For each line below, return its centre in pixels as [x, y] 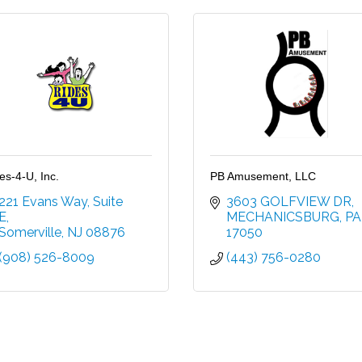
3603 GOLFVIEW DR [289, 202]
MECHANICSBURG [283, 217]
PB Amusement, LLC [263, 177]
